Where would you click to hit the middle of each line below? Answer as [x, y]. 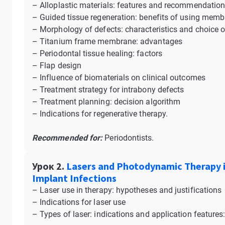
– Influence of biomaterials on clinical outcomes [119, 78]
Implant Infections [74, 178]
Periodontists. [128, 138]
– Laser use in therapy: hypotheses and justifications [127, 190]
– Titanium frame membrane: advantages [107, 41]
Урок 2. [48, 166]
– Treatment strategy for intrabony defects [108, 90]
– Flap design [57, 66]
